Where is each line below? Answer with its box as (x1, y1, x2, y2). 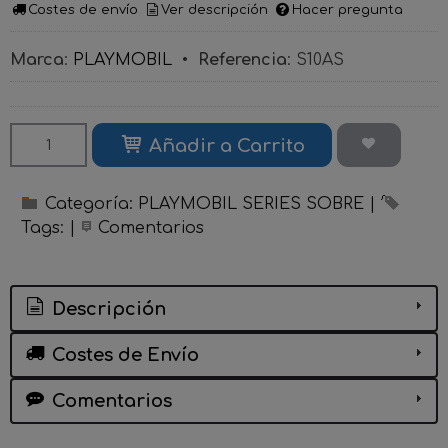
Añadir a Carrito (144, 136, 306, 157)
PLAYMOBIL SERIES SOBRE (138, 195, 364, 214)
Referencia (198, 50, 287, 69)
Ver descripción (161, 3, 269, 18)
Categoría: (45, 195, 138, 214)
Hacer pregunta (291, 3, 403, 18)
